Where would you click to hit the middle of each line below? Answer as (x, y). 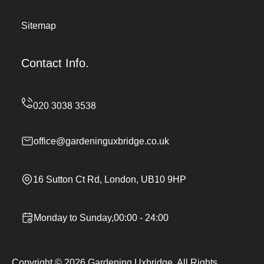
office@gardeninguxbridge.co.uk (101, 141)
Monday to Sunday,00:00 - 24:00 (101, 218)
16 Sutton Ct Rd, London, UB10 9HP (110, 179)
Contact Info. (55, 63)
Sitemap (39, 26)
